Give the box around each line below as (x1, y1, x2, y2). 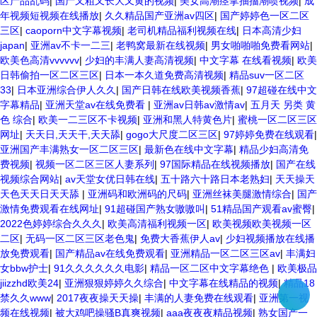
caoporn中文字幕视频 (25, 25, 122, 36)
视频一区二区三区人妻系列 (35, 158, 154, 170)
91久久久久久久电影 (54, 263, 144, 274)
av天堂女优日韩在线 (65, 173, 155, 185)
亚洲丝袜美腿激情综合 (192, 188, 292, 200)
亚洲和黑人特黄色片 (143, 114, 232, 125)
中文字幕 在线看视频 (200, 54, 292, 66)
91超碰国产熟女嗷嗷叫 (105, 203, 205, 214)
